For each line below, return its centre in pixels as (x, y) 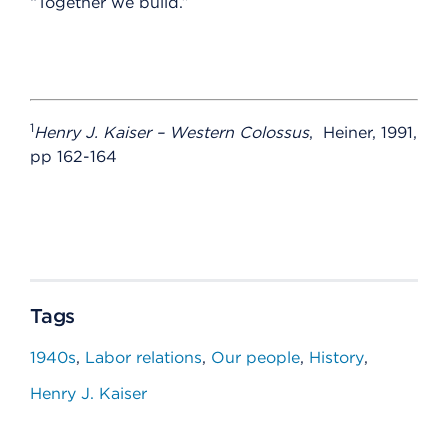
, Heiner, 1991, (363, 133)
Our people (255, 358)
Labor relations (143, 358)
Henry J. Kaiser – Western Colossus (171, 133)
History (336, 358)
